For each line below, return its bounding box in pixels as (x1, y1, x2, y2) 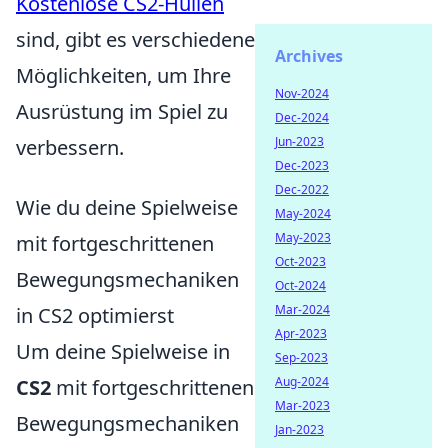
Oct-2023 (275, 253, 326, 270)
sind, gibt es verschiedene (16, 26, 255, 54)
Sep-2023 (275, 349, 328, 366)
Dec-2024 (275, 109, 329, 126)
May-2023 (275, 229, 331, 246)
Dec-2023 (275, 157, 329, 174)
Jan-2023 (275, 421, 324, 438)
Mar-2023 (275, 397, 330, 414)
